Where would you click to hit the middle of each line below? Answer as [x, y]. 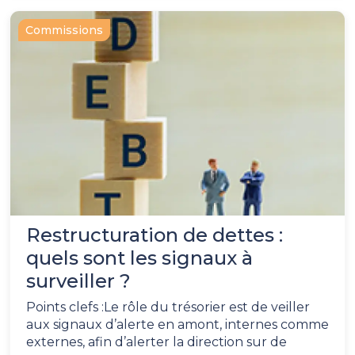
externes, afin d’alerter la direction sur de [157, 342]
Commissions [64, 31]
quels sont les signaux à [139, 258]
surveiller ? [78, 281]
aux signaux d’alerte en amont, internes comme [177, 325]
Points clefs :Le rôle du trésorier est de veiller [168, 307]
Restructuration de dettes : [155, 235]
